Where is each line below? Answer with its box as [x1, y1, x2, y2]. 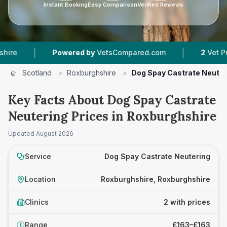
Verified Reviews [137, 1, 183, 8]
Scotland [22, 68, 52, 77]
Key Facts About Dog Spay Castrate [8, 92, 216, 108]
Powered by [26, 48, 69, 57]
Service [25, 152, 51, 161]
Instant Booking [44, 1, 88, 8]
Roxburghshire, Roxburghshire [101, 175, 210, 183]
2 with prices [164, 198, 210, 206]
